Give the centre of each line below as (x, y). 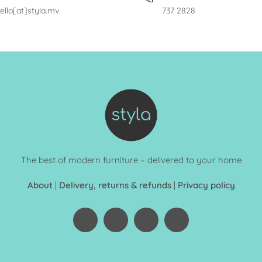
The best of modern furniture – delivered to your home (131, 160)
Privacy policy (206, 185)
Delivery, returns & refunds (115, 185)
